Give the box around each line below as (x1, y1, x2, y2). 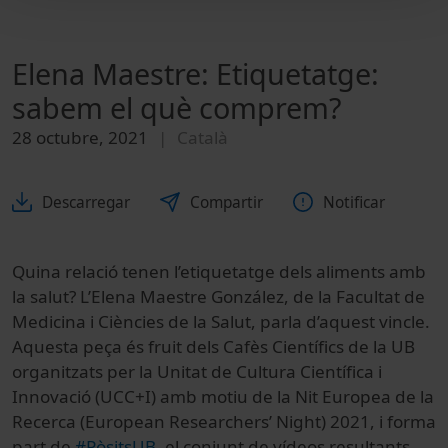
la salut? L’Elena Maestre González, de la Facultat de (12, 284, 425, 308)
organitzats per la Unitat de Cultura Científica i (12, 359, 382, 383)
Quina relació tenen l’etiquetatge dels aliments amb (12, 259, 426, 283)
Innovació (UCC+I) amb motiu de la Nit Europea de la (12, 384, 434, 408)
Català (177, 126, 228, 150)
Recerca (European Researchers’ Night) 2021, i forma (12, 409, 436, 433)
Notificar (323, 191, 385, 213)
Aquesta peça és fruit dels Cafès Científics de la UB (12, 334, 415, 358)
